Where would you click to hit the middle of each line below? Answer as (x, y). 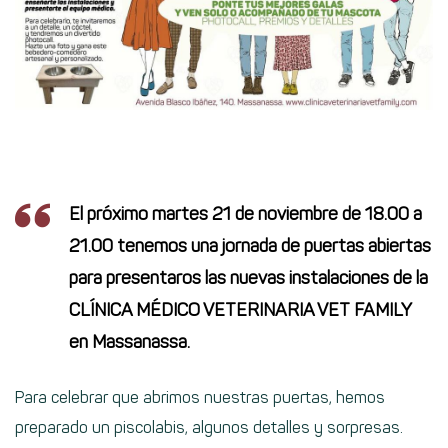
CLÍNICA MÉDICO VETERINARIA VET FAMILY (240, 309)
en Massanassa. (129, 341)
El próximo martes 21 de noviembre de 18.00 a (245, 213)
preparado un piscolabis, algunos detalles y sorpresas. (209, 427)
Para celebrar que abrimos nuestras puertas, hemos (200, 397)
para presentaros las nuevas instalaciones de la (248, 277)
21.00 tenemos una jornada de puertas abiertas (250, 245)
